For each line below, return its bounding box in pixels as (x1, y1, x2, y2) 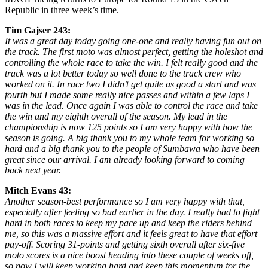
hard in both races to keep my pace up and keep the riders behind (5, 218, 252, 228)
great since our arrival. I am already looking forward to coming (5, 154, 245, 165)
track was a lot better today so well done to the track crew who (5, 68, 241, 78)
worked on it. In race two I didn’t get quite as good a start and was (5, 79, 256, 89)
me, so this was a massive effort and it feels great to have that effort (5, 229, 257, 239)
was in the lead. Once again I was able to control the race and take (5, 100, 258, 111)
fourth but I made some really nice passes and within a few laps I (5, 90, 249, 100)
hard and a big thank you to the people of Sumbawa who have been (5, 144, 260, 154)
